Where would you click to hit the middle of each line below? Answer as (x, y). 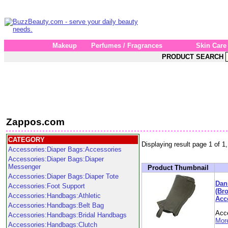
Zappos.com (35, 122)
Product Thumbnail (178, 167)
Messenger (24, 167)
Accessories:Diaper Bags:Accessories (65, 149)
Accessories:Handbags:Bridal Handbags (67, 215)
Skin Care (211, 46)
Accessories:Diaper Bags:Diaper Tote (63, 176)
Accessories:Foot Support (47, 186)
